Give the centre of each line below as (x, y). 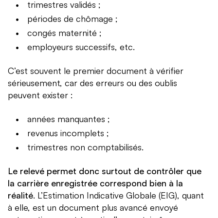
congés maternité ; (64, 33)
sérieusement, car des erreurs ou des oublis (92, 83)
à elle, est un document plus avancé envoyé (93, 208)
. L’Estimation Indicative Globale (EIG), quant (118, 195)
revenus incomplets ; (68, 133)
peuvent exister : (40, 95)
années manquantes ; (69, 119)
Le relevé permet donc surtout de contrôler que (105, 171)
